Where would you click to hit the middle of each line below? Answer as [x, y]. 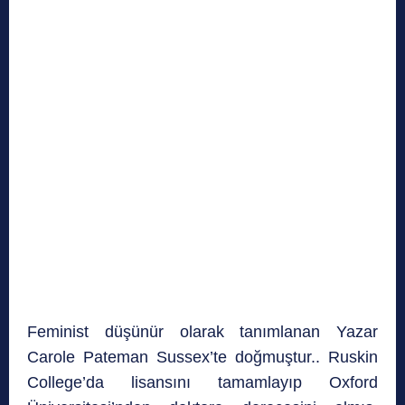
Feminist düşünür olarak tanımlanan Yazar [202, 332]
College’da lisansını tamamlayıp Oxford [202, 383]
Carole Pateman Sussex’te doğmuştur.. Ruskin [202, 358]
